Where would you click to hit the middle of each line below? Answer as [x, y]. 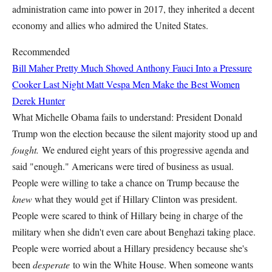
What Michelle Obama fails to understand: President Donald [127, 117]
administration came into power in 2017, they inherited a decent [133, 9]
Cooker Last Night [48, 84]
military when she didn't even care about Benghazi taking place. [134, 232]
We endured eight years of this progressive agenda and [145, 150]
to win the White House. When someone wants [163, 264]
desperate [53, 264]
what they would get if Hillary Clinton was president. [135, 199]
